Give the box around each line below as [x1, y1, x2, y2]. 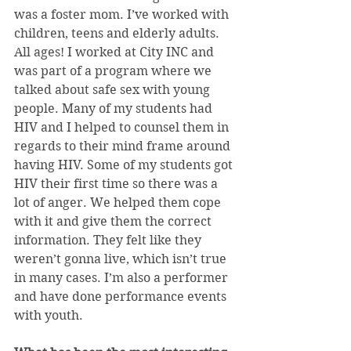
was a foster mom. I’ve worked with [14, 6, 232, 22]
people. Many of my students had [14, 100, 215, 116]
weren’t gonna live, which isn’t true [14, 251, 230, 266]
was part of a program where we [14, 63, 215, 78]
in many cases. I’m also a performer [14, 270, 231, 285]
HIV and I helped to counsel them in [14, 119, 232, 135]
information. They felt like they [14, 232, 204, 248]
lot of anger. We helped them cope [14, 194, 224, 210]
